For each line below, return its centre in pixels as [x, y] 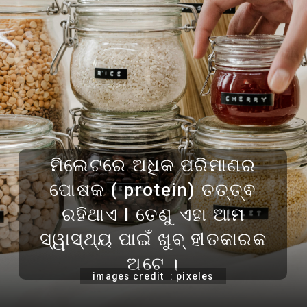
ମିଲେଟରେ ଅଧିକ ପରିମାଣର [153, 165]
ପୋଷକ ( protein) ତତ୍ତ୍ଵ [153, 189]
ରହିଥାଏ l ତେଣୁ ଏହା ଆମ [153, 214]
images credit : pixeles [153, 276]
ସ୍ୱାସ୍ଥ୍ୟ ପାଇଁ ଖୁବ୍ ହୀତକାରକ [153, 239]
